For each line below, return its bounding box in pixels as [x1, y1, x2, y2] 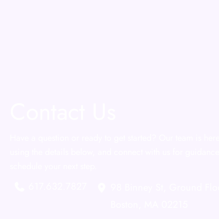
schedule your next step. [10, 160, 97, 173]
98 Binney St [110, 180, 163, 195]
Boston [110, 197, 138, 212]
